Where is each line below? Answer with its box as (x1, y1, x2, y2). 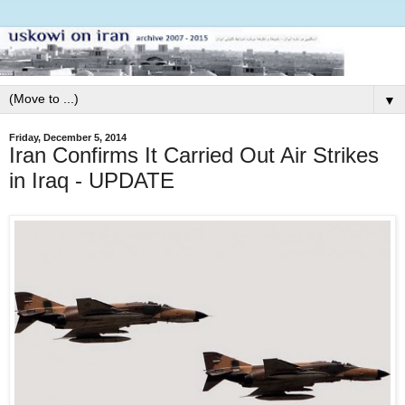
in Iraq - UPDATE (9, 167, 174, 193)
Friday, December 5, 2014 (9, 131, 127, 143)
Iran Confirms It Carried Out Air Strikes (9, 142, 379, 167)
